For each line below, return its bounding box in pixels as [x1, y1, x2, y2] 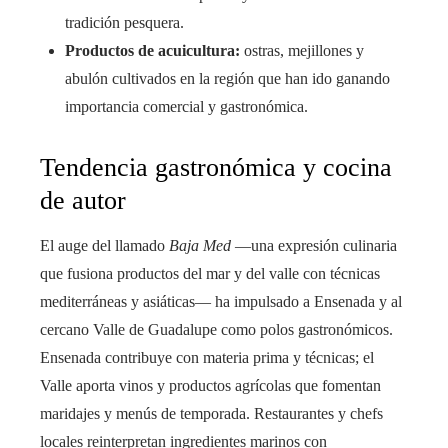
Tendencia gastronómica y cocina [40, 153, 392, 183]
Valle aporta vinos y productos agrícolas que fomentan [40, 377, 381, 395]
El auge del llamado [40, 237, 169, 255]
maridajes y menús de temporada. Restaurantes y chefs [40, 405, 383, 423]
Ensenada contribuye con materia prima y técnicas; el [40, 349, 374, 367]
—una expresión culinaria [231, 237, 397, 255]
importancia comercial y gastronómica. [65, 98, 308, 116]
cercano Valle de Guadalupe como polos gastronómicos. [40, 321, 393, 339]
